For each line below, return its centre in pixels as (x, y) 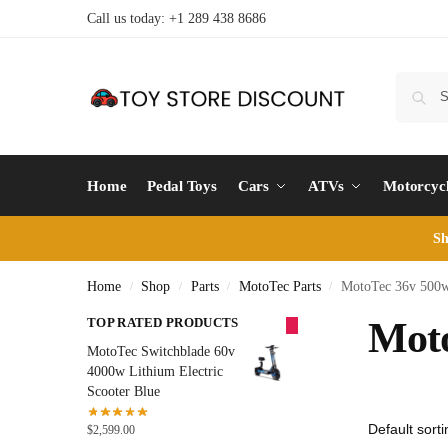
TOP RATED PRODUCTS (163, 322)
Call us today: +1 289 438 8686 (176, 18)
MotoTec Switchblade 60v (161, 351)
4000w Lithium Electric (155, 371)
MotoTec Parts (279, 286)
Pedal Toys (182, 186)
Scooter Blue (123, 391)
